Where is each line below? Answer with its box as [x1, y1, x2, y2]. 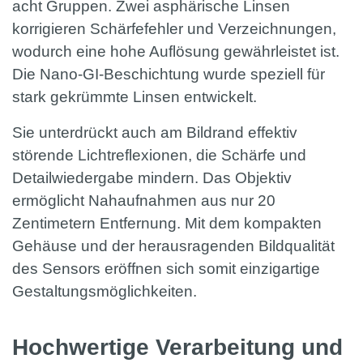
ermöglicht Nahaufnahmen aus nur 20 [12, 192, 275, 210]
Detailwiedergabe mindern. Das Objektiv [12, 169, 292, 187]
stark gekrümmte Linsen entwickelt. [12, 88, 257, 106]
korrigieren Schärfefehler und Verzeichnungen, [12, 20, 336, 38]
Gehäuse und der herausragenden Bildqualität [12, 237, 335, 255]
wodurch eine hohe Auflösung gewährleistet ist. [12, 43, 340, 61]
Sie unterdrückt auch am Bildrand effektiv [12, 124, 297, 142]
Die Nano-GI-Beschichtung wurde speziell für [12, 66, 325, 83]
